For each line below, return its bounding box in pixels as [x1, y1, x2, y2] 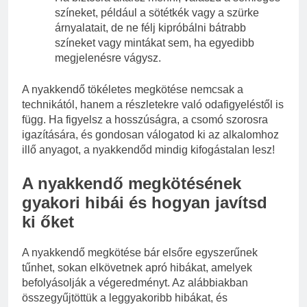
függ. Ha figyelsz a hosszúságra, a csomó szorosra [22, 114, 268, 126]
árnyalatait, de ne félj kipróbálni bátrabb [55, 22, 246, 34]
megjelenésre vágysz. [55, 52, 161, 64]
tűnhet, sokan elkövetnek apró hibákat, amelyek [22, 262, 252, 274]
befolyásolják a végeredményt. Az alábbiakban [22, 277, 248, 289]
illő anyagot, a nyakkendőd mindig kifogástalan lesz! [22, 144, 275, 156]
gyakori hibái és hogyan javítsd [22, 193, 267, 212]
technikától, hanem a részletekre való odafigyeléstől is [22, 99, 284, 111]
